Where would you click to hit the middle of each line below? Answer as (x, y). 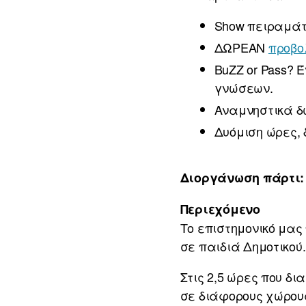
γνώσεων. (244, 88)
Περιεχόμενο (222, 209)
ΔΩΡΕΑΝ (241, 47)
